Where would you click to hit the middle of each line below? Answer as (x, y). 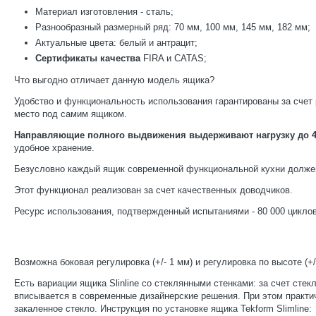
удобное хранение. (54, 148)
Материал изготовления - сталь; (104, 12)
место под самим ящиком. (71, 114)
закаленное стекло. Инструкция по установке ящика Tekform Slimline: (163, 309)
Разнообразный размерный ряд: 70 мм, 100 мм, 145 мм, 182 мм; (173, 28)
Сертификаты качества (89, 59)
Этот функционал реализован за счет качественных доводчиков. (153, 190)
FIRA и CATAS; (175, 59)
